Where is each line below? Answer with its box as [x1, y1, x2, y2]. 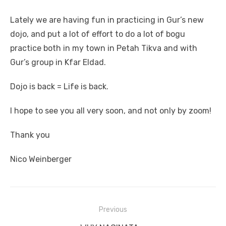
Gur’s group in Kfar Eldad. [10, 58, 106, 68]
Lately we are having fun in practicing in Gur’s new [10, 15, 204, 25]
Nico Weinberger [10, 154, 72, 164]
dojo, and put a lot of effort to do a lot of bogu [10, 29, 185, 39]
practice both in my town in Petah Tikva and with [10, 43, 197, 53]
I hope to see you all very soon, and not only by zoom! [10, 106, 211, 116]
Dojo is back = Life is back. [10, 82, 108, 92]
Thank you [10, 130, 50, 140]
